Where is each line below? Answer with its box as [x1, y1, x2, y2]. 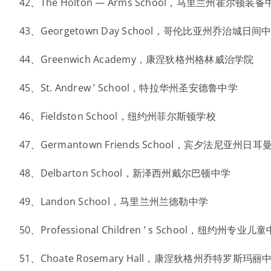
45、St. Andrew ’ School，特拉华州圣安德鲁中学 [19, 81, 238, 94]
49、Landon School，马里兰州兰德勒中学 [19, 195, 209, 208]
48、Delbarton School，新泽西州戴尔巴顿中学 [19, 166, 231, 180]
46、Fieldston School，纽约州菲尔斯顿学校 [19, 109, 216, 123]
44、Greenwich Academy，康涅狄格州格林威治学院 [19, 53, 254, 66]
